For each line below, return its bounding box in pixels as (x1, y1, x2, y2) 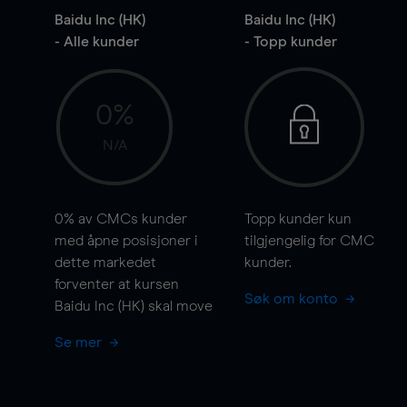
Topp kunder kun (243, 212, 352, 226)
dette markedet (55, 255, 156, 270)
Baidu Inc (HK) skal (55, 299, 176, 313)
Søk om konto (243, 292, 342, 306)
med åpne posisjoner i (55, 233, 198, 248)
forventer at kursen (55, 277, 179, 292)
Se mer (55, 335, 105, 350)
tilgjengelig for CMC (243, 233, 374, 248)
